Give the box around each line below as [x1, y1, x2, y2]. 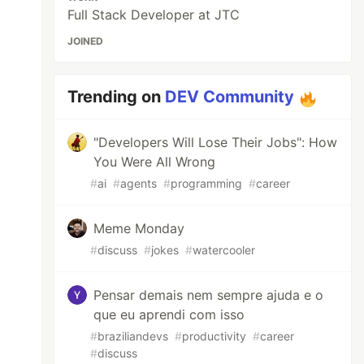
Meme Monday [93, 220, 185, 236]
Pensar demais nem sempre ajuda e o [93, 287, 324, 303]
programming [171, 176, 243, 190]
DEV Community [165, 87, 295, 106]
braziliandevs [97, 329, 169, 343]
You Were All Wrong [93, 154, 216, 170]
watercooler [193, 243, 256, 257]
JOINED [67, 35, 104, 47]
